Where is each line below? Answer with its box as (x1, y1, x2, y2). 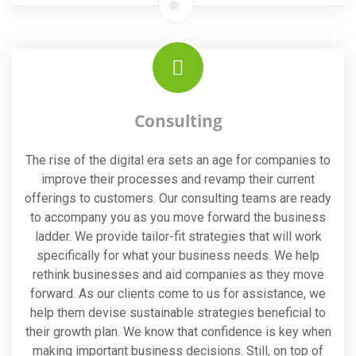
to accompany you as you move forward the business (30, 209, 326, 225)
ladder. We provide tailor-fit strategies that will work (34, 228, 322, 244)
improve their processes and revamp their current (41, 171, 315, 187)
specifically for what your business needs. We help (37, 247, 319, 263)
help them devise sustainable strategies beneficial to (30, 304, 326, 320)
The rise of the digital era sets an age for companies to (25, 152, 331, 168)
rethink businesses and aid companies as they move (32, 266, 324, 282)
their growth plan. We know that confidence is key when (25, 323, 331, 339)
